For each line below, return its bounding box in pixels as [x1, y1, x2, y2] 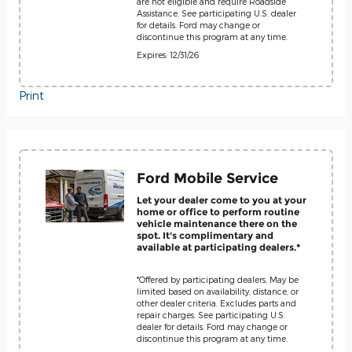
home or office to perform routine [137, 206, 299, 218]
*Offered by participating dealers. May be [137, 273, 299, 284]
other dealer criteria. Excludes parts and [137, 297, 296, 308]
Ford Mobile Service [137, 169, 278, 186]
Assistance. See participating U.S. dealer [137, 7, 296, 18]
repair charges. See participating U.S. [137, 309, 285, 320]
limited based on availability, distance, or [137, 285, 299, 296]
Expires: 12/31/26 [137, 49, 199, 60]
